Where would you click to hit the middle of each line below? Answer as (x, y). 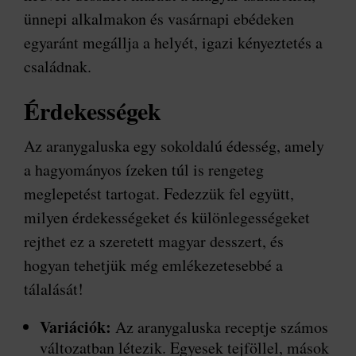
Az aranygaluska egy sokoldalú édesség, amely (174, 146)
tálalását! (54, 289)
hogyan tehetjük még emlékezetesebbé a (153, 265)
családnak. (58, 67)
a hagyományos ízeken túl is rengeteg (144, 170)
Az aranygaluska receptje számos (220, 327)
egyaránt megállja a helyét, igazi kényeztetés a (173, 43)
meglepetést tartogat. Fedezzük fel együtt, (159, 194)
